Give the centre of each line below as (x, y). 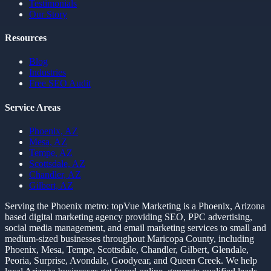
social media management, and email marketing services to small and (135, 227)
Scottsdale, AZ (57, 163)
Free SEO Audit (60, 83)
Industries (47, 73)
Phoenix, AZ (54, 131)
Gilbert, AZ (51, 185)
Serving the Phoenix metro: (57, 206)
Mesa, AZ (48, 142)
